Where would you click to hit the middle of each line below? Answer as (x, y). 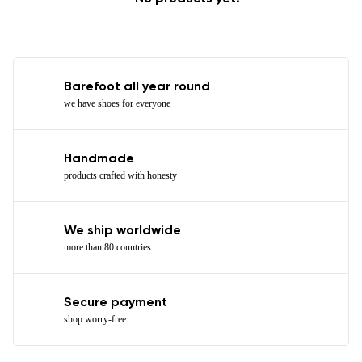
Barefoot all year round (137, 88)
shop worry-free (95, 320)
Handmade (99, 160)
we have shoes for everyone (117, 104)
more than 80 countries (107, 248)
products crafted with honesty (120, 176)
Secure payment (116, 303)
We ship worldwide (122, 232)
